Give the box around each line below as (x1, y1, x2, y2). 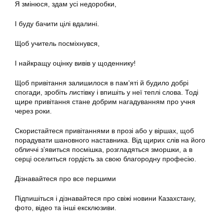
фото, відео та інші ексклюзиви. (15, 204, 116, 212)
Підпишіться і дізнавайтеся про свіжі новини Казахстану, (15, 194, 196, 203)
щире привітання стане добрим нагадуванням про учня (15, 98, 195, 106)
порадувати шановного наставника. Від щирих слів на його (15, 136, 205, 145)
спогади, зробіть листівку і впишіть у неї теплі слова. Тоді (15, 88, 198, 97)
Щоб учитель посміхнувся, (15, 39, 100, 48)
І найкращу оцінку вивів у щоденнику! (15, 59, 136, 68)
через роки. (15, 107, 52, 115)
